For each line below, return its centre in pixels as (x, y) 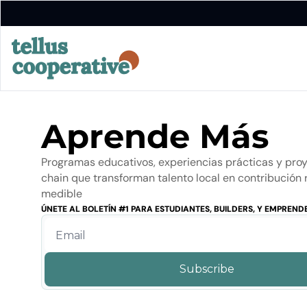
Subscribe (207, 269)
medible (62, 194)
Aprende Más (160, 136)
